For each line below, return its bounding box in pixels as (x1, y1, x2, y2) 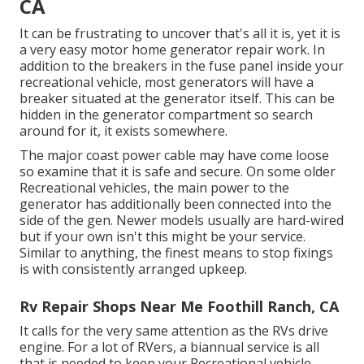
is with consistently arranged (19, 259, 198, 278)
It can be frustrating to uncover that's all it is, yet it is (19, 24, 340, 42)
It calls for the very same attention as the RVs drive (19, 321, 328, 340)
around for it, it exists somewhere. (19, 121, 227, 140)
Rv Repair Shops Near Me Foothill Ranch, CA (19, 296, 339, 316)
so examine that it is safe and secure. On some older (19, 162, 336, 180)
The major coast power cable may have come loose (19, 145, 329, 164)
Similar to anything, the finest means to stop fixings (19, 243, 333, 262)
